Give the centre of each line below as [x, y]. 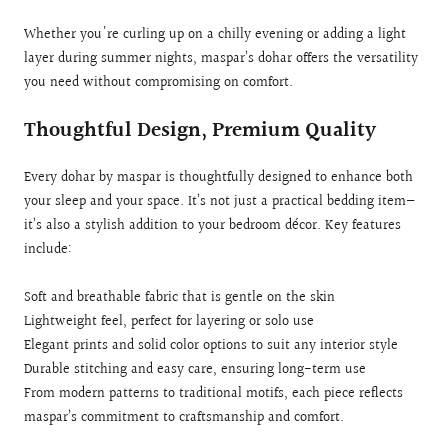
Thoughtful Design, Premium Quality [200, 130]
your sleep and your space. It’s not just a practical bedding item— [220, 202]
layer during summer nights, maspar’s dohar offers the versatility [221, 59]
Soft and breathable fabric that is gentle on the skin [179, 298]
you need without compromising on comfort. [158, 83]
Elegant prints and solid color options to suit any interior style [211, 346]
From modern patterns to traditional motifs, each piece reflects [213, 394]
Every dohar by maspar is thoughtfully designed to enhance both [218, 178]
